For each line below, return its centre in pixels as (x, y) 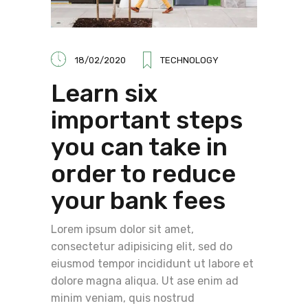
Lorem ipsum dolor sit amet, (122, 230)
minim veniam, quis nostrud (123, 298)
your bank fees (138, 201)
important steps (147, 120)
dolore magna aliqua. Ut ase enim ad (145, 281)
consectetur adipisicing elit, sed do (142, 247)
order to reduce (143, 174)
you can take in (139, 147)
